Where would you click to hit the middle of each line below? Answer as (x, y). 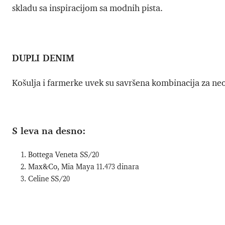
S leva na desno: (50, 131)
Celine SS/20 (49, 179)
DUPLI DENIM (43, 58)
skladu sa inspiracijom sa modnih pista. (87, 8)
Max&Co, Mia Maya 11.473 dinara (84, 167)
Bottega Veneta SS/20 (64, 155)
